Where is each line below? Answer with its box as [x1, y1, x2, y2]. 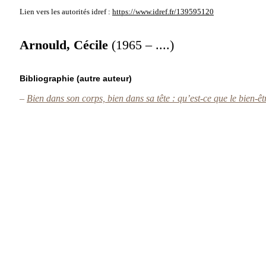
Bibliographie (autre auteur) [20, 74, 132, 83]
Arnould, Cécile [20, 37, 112, 52]
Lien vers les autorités [20, 8, 90, 16]
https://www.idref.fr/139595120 [112, 8, 214, 16]
